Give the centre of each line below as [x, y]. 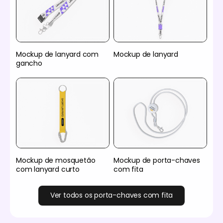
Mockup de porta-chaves [157, 160]
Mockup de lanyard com [57, 55]
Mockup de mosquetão [56, 160]
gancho [29, 63]
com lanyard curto [48, 169]
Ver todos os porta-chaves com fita [111, 195]
